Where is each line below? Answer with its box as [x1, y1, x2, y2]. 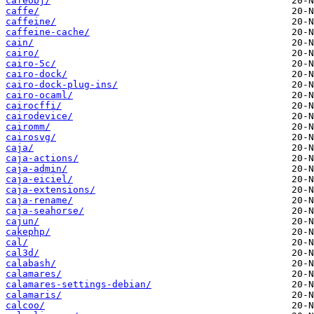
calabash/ [6, 258, 56, 269]
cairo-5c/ [6, 58, 56, 69]
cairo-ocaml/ [6, 90, 73, 101]
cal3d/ [6, 247, 39, 259]
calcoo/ [6, 300, 45, 311]
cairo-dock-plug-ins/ [6, 79, 118, 90]
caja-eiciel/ [6, 174, 73, 185]
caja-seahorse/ [6, 205, 84, 217]
